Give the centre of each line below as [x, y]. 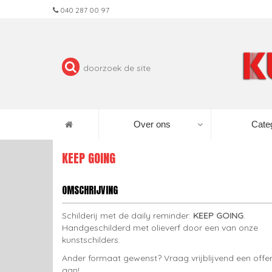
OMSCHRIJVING [90, 190]
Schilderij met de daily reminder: [127, 216]
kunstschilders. [91, 240]
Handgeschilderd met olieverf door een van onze [160, 228]
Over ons [152, 124]
